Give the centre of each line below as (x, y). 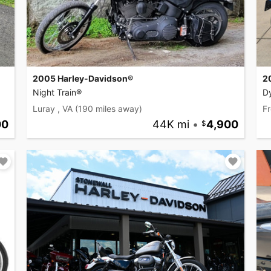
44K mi (171, 125)
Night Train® (57, 93)
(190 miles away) (109, 109)
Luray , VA (53, 109)
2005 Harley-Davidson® (83, 79)
